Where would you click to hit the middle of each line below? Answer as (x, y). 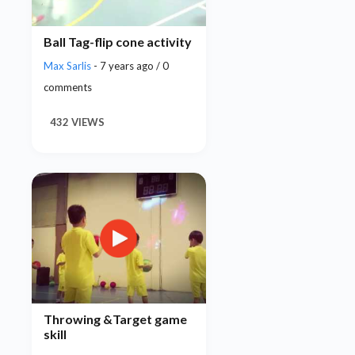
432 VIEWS (77, 122)
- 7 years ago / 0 (131, 66)
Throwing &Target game (115, 319)
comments (68, 88)
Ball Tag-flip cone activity (118, 42)
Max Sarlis (69, 66)
